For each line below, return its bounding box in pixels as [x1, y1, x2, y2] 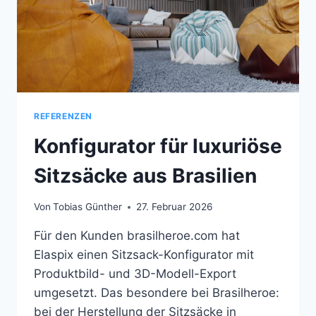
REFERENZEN [34, 110, 92, 121]
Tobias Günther [53, 201, 123, 213]
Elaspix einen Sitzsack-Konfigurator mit [34, 248, 254, 262]
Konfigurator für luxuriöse [34, 133, 282, 158]
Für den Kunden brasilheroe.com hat [34, 229, 240, 243]
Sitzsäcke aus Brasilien [34, 163, 257, 188]
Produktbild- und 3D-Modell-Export [34, 267, 236, 281]
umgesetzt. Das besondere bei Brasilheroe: [34, 286, 279, 300]
